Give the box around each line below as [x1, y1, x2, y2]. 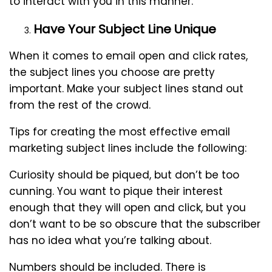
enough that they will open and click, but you [9, 200, 246, 216]
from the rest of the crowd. [9, 98, 151, 113]
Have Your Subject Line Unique [33, 21, 216, 38]
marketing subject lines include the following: [9, 141, 246, 156]
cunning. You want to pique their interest [9, 184, 223, 199]
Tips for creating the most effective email [9, 124, 230, 140]
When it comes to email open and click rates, [9, 49, 248, 64]
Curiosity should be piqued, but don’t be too [9, 168, 239, 183]
